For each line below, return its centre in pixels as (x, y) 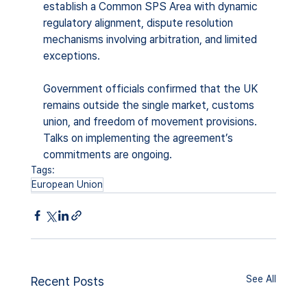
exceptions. (71, 56)
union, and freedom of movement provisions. (151, 121)
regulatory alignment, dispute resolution (139, 23)
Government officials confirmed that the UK (151, 88)
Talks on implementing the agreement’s (139, 138)
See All (261, 279)
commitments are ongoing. (107, 154)
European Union (67, 184)
